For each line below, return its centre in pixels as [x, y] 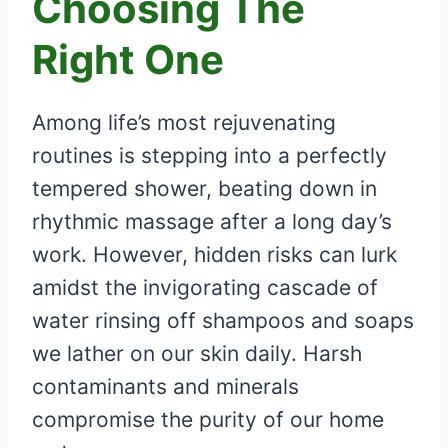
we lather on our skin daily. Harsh [197, 353]
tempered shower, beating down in [204, 188]
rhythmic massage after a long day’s [212, 221]
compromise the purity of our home [208, 419]
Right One [128, 59]
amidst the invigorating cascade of [205, 287]
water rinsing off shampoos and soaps [223, 320]
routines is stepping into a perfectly [209, 155]
